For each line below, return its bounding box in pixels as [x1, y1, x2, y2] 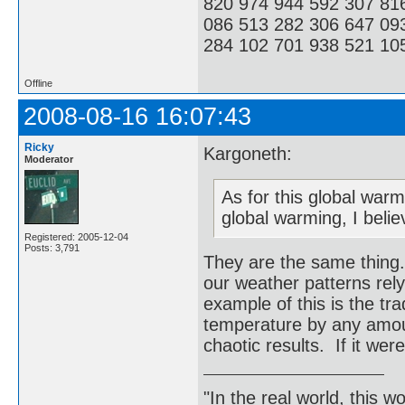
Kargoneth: [203, 143, 292, 164]
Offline [24, 78, 52, 89]
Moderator [24, 154, 73, 165]
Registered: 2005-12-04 [24, 231, 128, 243]
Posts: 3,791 [24, 242, 80, 254]
